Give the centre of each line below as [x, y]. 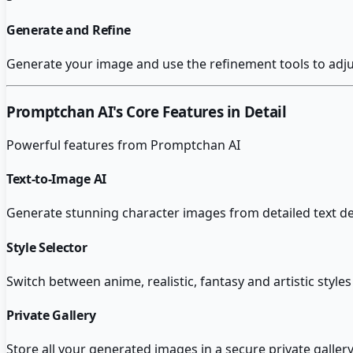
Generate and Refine [69, 30]
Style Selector [47, 247]
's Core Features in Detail [200, 112]
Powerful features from [78, 145]
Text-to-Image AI [56, 179]
